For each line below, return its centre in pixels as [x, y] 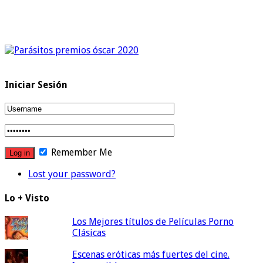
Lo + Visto [27, 198]
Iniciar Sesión [36, 85]
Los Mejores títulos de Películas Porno [153, 221]
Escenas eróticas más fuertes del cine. [151, 254]
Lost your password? [72, 174]
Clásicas [89, 232]
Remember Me [80, 153]
